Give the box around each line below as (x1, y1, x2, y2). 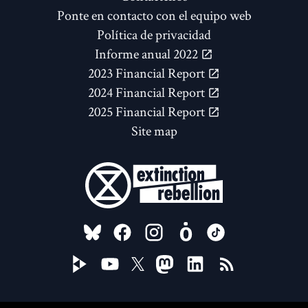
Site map (131, 122, 177, 140)
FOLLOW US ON (65, 213, 212, 243)
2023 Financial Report (88, 64, 208, 82)
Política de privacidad (97, 25, 211, 44)
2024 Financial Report (88, 83, 208, 102)
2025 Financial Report (88, 102, 208, 121)
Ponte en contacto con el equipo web (56, 6, 252, 25)
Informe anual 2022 (95, 45, 201, 63)
